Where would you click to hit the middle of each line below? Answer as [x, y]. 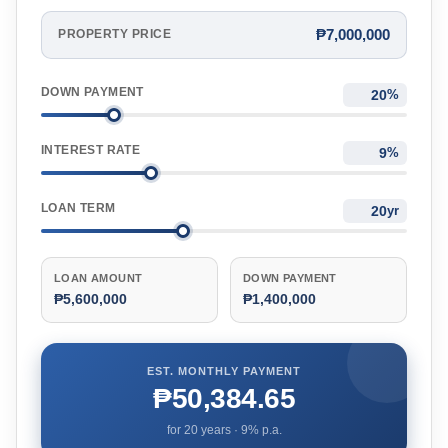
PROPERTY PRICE [114, 34]
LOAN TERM [78, 207]
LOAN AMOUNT [98, 278]
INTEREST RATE [91, 149]
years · [219, 430]
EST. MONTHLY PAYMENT [224, 371]
